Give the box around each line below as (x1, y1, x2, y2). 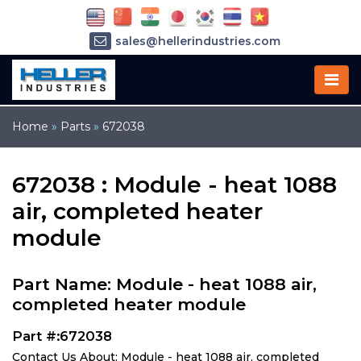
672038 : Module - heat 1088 (12, 171, 337, 198)
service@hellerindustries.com (109, 57, 286, 73)
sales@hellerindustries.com (114, 34, 280, 49)
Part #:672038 (12, 328, 112, 344)
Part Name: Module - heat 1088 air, (12, 274, 317, 294)
